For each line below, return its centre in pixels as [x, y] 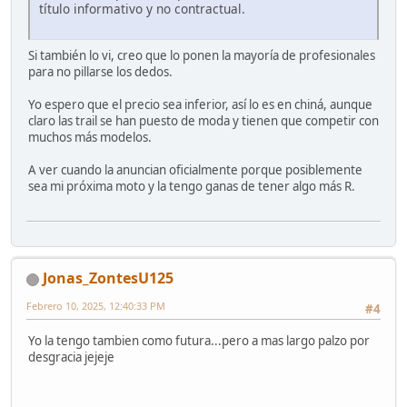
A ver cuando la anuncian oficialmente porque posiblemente [195, 169]
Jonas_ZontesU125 [108, 278]
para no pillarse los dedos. [102, 71]
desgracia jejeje [71, 357]
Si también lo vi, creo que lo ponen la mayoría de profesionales [202, 55]
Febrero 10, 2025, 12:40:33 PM [96, 306]
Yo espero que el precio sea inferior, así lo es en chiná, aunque [200, 104]
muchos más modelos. [90, 137]
